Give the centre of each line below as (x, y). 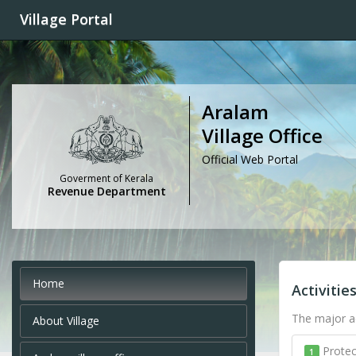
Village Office (262, 135)
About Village (66, 321)
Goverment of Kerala (106, 179)
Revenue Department (106, 192)
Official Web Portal (250, 159)
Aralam (235, 112)
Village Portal (66, 19)
